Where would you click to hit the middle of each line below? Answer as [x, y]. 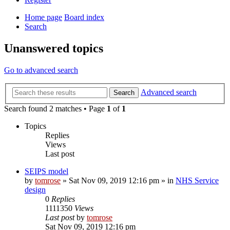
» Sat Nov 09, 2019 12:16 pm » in [118, 180]
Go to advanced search [41, 70]
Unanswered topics [54, 49]
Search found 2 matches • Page [55, 108]
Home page [43, 17]
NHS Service [197, 180]
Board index [84, 17]
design [35, 189]
